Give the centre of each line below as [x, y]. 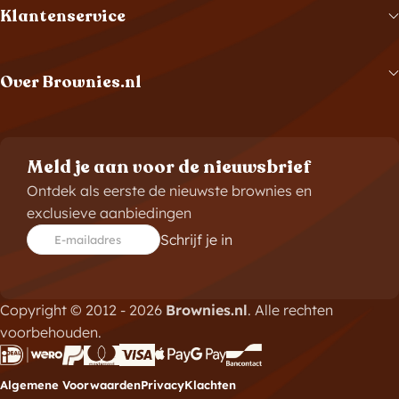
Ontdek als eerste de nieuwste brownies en [169, 191]
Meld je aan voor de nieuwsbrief [168, 167]
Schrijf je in [196, 239]
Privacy [163, 385]
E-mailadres [88, 240]
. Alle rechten [290, 310]
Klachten [210, 385]
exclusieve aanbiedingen [109, 213]
